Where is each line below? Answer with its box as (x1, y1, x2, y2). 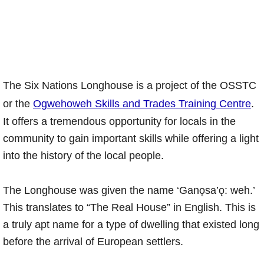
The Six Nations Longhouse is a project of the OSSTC (3, 79, 256, 91)
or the (3, 97, 33, 110)
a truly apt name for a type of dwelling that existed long (3, 218, 259, 230)
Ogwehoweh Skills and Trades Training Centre (33, 97, 251, 110)
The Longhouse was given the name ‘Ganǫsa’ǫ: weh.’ (3, 184, 255, 196)
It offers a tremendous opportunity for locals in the (3, 115, 236, 127)
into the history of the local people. (3, 149, 164, 161)
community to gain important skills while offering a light (3, 132, 259, 144)
